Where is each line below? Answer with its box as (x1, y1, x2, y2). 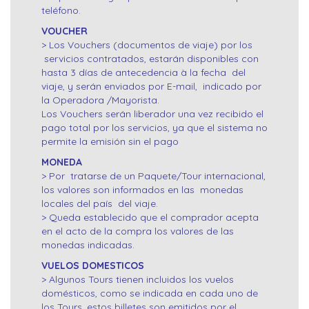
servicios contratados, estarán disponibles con (41, 52, 259, 66)
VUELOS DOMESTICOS (41, 259, 144, 272)
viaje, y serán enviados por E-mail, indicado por (41, 80, 261, 93)
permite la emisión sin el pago (41, 135, 179, 148)
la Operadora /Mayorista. (41, 94, 159, 107)
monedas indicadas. (41, 239, 134, 252)
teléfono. (41, 4, 81, 17)
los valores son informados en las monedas (41, 183, 243, 197)
